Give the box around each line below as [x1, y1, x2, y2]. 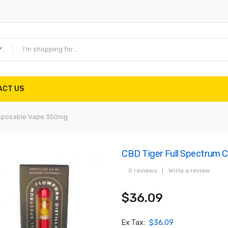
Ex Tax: [122, 218, 147, 227]
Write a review [168, 167, 210, 174]
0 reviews [128, 167, 157, 174]
